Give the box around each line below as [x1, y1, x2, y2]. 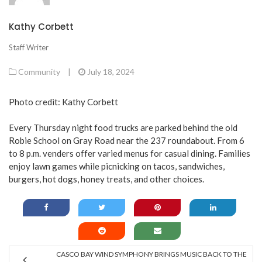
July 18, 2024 [87, 66, 135, 77]
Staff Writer [9, 43, 49, 53]
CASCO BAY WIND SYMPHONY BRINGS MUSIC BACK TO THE [56, 249, 247, 258]
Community [18, 66, 60, 77]
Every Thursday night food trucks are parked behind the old [9, 122, 237, 133]
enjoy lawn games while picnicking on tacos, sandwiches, [9, 161, 225, 172]
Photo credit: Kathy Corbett [9, 96, 118, 107]
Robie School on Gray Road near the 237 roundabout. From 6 [9, 135, 244, 146]
